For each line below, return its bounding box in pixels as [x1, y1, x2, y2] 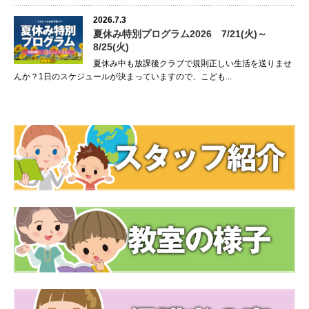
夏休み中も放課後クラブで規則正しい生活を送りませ [93, 59, 292, 68]
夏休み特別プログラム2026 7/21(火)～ [93, 28, 267, 39]
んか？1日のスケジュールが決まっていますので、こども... [14, 72, 232, 81]
